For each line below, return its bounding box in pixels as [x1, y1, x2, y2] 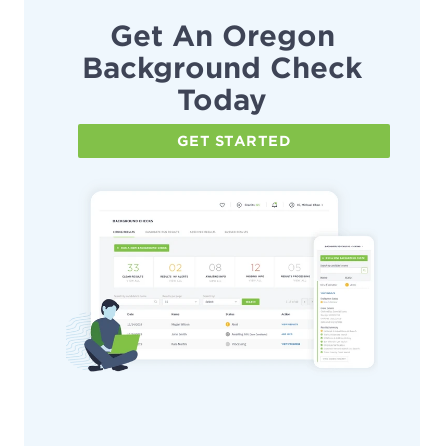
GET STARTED [176, 133, 292, 150]
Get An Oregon [109, 19, 335, 54]
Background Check [82, 51, 362, 86]
